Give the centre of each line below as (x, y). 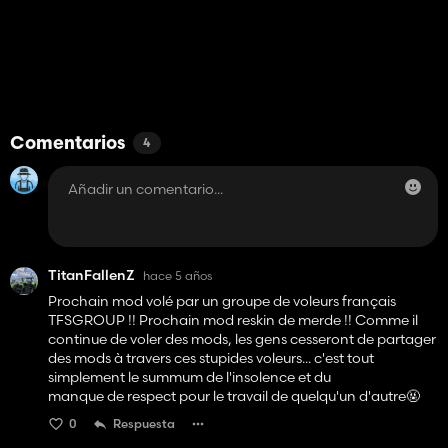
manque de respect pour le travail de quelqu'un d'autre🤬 (234, 396)
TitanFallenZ (91, 275)
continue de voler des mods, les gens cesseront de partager (242, 339)
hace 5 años (177, 275)
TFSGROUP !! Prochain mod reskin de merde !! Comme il (233, 320)
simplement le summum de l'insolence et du (189, 377)
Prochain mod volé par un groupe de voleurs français (222, 301)
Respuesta (144, 424)
